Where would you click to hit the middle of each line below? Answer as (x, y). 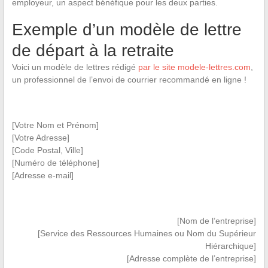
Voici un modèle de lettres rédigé (75, 67)
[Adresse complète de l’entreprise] (192, 258)
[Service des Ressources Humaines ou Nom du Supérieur (147, 233)
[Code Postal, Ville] (47, 150)
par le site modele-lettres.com (194, 67)
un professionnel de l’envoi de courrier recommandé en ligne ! (129, 79)
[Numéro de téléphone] (55, 162)
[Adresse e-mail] (42, 175)
